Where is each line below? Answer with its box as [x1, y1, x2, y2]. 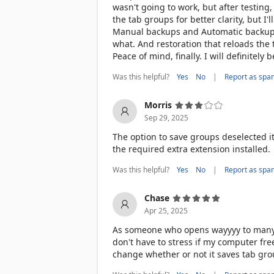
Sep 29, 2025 [144, 113, 188, 123]
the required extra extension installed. [113, 143, 270, 155]
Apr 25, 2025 [144, 206, 188, 216]
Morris [144, 99, 172, 111]
